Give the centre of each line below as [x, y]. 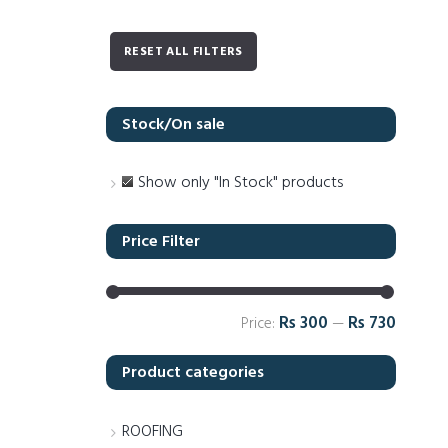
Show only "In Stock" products [241, 183]
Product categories [193, 373]
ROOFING [153, 432]
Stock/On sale [174, 124]
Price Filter [161, 241]
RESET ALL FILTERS [183, 52]
